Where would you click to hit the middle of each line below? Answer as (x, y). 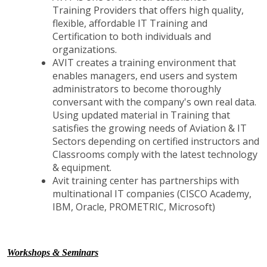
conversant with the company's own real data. (154, 102)
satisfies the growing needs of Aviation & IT (150, 128)
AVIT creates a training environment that (144, 62)
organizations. (85, 49)
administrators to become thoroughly (137, 89)
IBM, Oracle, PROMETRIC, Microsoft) (134, 207)
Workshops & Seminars (53, 252)
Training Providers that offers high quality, (148, 10)
